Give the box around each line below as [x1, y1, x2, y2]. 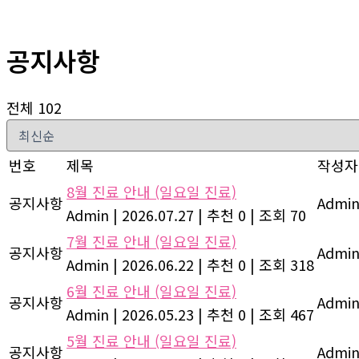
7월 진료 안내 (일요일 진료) [67, 231, 236, 252]
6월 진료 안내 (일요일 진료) [67, 280, 236, 302]
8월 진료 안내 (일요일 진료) [67, 181, 236, 203]
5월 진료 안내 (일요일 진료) [67, 330, 236, 352]
